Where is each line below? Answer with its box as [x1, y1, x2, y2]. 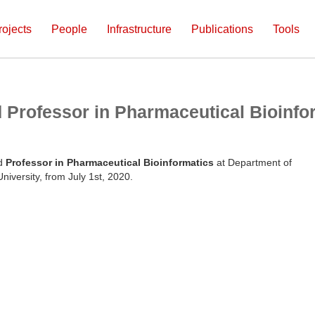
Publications [191, 23, 253, 35]
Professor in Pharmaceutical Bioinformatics [6, 156, 214, 168]
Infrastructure [107, 23, 172, 35]
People [51, 23, 87, 35]
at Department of [214, 156, 292, 168]
